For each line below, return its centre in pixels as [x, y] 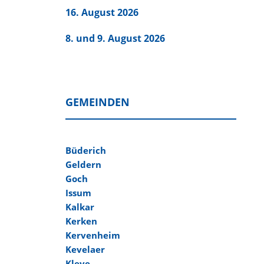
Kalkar [80, 207]
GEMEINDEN [97, 102]
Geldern [83, 164]
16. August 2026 [102, 12]
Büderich [85, 150]
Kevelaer [85, 249]
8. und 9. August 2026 [115, 38]
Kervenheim [93, 235]
